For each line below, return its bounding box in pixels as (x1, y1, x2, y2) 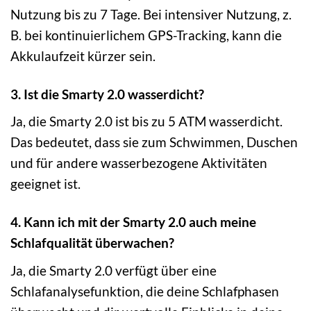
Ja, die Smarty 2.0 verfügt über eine (10, 262, 217, 278)
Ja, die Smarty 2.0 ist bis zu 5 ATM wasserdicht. (10, 113, 283, 130)
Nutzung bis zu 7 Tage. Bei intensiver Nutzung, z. (10, 6, 292, 22)
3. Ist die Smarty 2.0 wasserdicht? (10, 85, 204, 102)
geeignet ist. (10, 176, 81, 192)
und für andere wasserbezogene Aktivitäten (10, 155, 267, 171)
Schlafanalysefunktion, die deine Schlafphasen (10, 283, 279, 299)
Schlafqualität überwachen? (10, 235, 174, 251)
